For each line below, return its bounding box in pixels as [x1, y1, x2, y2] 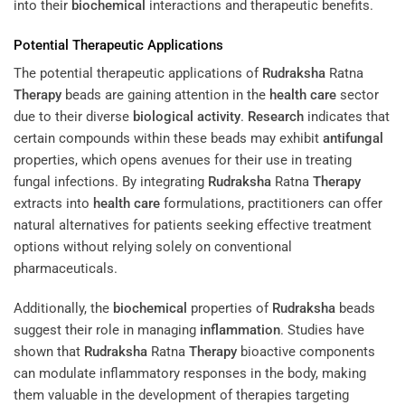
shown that [14, 343, 84, 360]
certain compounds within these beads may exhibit [14, 130, 323, 147]
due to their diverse [14, 108, 133, 126]
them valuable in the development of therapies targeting [14, 386, 349, 403]
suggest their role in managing [14, 321, 200, 338]
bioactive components [237, 343, 375, 360]
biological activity [133, 108, 240, 126]
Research [248, 108, 304, 126]
